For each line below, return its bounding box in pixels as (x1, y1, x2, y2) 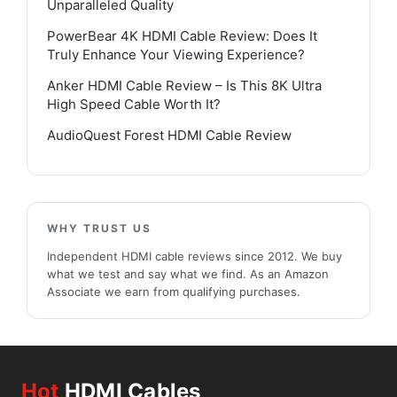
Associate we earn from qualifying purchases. (47, 284, 300, 299)
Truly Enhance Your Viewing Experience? (47, 45, 305, 63)
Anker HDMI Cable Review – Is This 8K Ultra (47, 76, 322, 94)
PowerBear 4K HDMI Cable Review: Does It (47, 27, 317, 44)
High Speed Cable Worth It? (47, 95, 221, 113)
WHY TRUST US (47, 221, 152, 235)
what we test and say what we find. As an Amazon (47, 266, 329, 281)
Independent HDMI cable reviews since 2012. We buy (47, 248, 342, 263)
